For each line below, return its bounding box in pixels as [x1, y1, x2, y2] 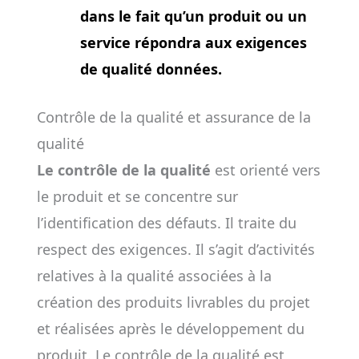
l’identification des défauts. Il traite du [36, 213, 296, 232]
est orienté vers [210, 160, 321, 179]
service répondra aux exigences [79, 33, 307, 52]
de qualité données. [79, 59, 222, 79]
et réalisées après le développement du [36, 319, 305, 338]
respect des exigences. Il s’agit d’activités [36, 240, 315, 259]
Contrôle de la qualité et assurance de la [36, 107, 311, 127]
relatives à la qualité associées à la [36, 266, 272, 285]
